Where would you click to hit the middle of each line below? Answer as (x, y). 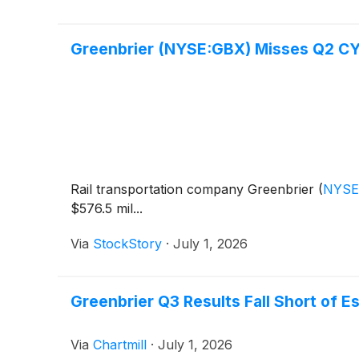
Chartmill (120, 344)
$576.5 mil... (107, 208)
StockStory (127, 243)
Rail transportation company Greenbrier (194, 189)
